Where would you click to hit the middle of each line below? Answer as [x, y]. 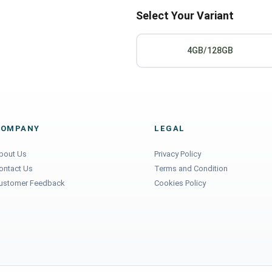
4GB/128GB [210, 50]
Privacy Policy [178, 154]
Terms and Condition [191, 168]
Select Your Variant [185, 15]
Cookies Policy [180, 183]
